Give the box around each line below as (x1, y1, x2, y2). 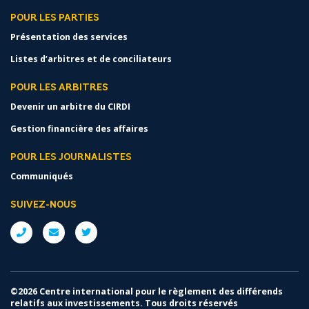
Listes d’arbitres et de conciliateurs (10, 52, 172, 65)
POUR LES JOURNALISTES (10, 152, 132, 163)
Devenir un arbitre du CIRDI (10, 100, 130, 112)
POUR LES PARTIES (10, 12, 99, 23)
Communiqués (10, 170, 73, 182)
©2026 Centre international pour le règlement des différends (10, 285, 283, 297)
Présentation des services (10, 30, 128, 43)
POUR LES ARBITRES (10, 82, 108, 93)
